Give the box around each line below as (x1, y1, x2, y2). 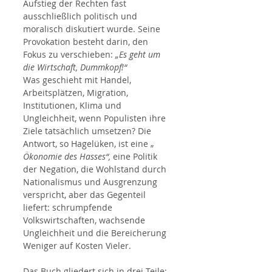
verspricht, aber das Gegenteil (23, 189, 148, 200)
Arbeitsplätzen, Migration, (23, 87, 131, 98)
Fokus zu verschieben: (23, 49, 115, 60)
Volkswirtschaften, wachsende (23, 214, 148, 226)
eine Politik (110, 151, 160, 162)
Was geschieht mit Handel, (23, 74, 134, 86)
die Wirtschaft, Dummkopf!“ (23, 61, 127, 73)
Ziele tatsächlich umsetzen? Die (23, 125, 154, 137)
